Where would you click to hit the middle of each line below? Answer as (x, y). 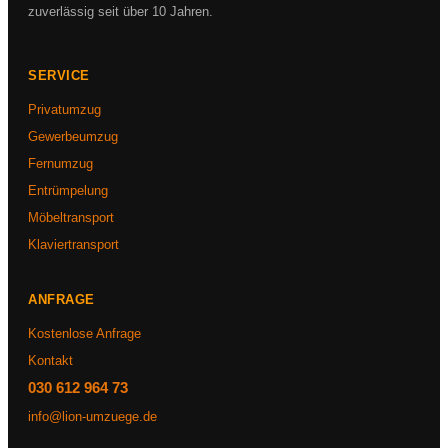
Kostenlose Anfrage (84, 333)
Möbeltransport (71, 217)
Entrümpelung (68, 190)
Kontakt (50, 360)
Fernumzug (60, 163)
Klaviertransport (73, 244)
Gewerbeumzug (73, 136)
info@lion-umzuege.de (92, 416)
